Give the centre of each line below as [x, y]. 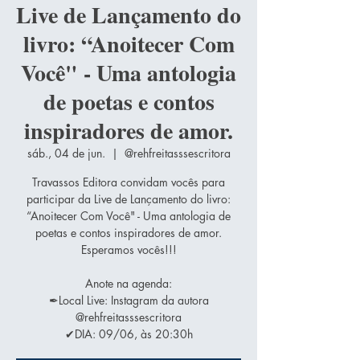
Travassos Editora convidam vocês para [129, 182]
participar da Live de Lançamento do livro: [129, 198]
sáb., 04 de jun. [66, 153]
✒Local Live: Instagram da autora [129, 300]
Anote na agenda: [129, 283]
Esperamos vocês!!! [129, 249]
